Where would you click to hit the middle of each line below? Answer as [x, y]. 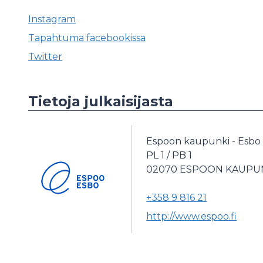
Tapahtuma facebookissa [87, 38]
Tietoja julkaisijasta [101, 102]
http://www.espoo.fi [192, 217]
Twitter [45, 57]
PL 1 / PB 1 [169, 156]
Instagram [52, 19]
